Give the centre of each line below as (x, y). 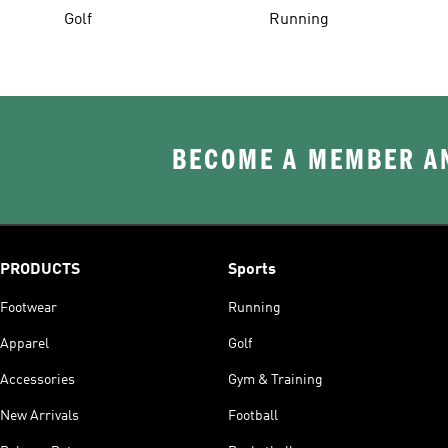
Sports (252, 269)
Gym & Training (275, 379)
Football (253, 415)
